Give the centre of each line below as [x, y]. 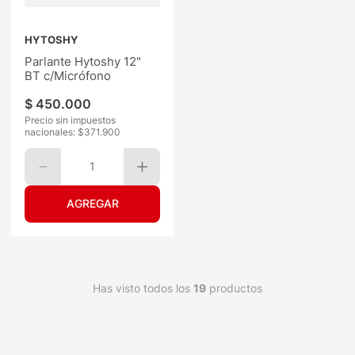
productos [234, 288]
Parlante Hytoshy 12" [83, 62]
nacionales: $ [55, 132]
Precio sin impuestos [71, 120]
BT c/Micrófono [68, 76]
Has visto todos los [143, 288]
